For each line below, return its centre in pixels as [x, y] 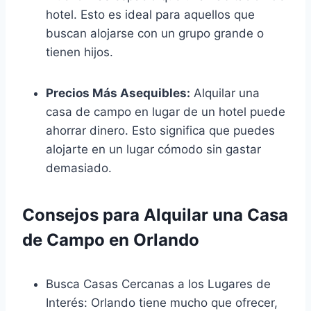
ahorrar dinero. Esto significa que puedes [160, 130]
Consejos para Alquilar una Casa [155, 215]
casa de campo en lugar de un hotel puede [166, 111]
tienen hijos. [79, 52]
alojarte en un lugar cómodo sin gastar [153, 149]
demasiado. [79, 168]
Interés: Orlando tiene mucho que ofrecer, [162, 302]
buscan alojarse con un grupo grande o [155, 33]
